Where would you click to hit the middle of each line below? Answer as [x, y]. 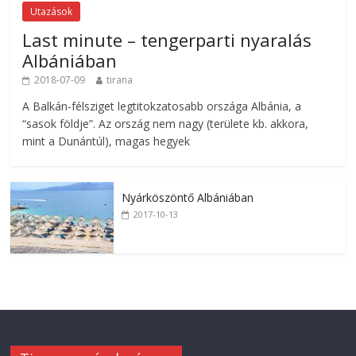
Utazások [52, 12]
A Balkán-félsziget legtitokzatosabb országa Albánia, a [162, 106]
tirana [120, 80]
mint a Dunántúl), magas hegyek [106, 141]
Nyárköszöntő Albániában [188, 198]
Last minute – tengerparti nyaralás [167, 40]
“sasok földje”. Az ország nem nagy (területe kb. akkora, [166, 124]
